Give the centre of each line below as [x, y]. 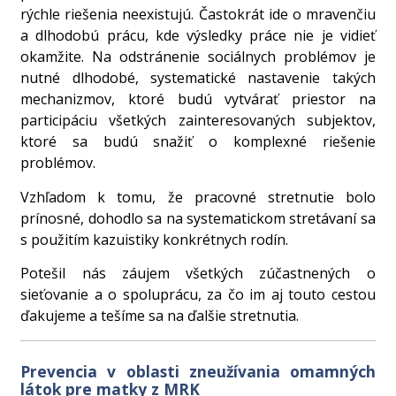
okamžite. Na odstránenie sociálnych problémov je [198, 57]
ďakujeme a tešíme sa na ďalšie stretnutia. [160, 315]
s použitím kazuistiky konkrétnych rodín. [155, 239]
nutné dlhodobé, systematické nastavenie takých [198, 78]
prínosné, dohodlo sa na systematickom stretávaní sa [198, 218]
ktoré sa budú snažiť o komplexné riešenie [198, 142]
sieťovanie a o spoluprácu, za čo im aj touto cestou [198, 294]
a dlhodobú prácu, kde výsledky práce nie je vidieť [198, 36]
